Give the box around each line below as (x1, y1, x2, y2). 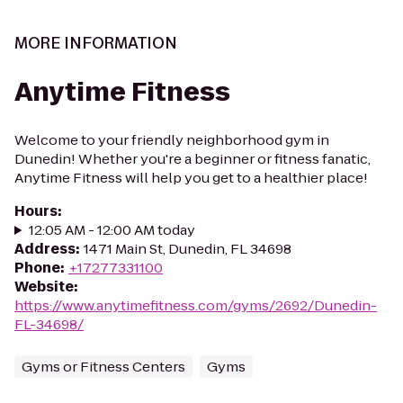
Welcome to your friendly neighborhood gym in (14, 130, 329, 149)
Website (14, 277, 74, 296)
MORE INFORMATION (14, 32, 177, 54)
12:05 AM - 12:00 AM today (28, 220, 195, 239)
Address (14, 239, 76, 258)
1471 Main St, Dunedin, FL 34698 (84, 239, 291, 258)
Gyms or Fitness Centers (22, 357, 185, 376)
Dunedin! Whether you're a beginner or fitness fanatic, (14, 149, 371, 168)
